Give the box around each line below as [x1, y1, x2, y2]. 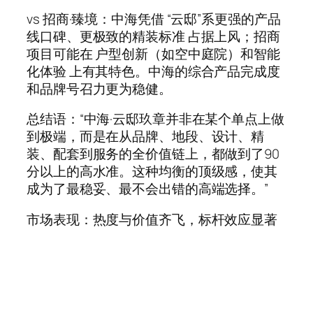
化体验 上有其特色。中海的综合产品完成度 [27, 61, 280, 80]
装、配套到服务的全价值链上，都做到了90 [27, 145, 279, 163]
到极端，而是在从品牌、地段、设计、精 [27, 127, 265, 146]
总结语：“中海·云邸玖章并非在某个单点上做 [27, 110, 284, 129]
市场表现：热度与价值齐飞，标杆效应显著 [27, 210, 278, 228]
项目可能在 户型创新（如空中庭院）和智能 [27, 44, 280, 63]
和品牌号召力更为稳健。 [27, 79, 172, 98]
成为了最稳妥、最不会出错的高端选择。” [27, 180, 269, 198]
